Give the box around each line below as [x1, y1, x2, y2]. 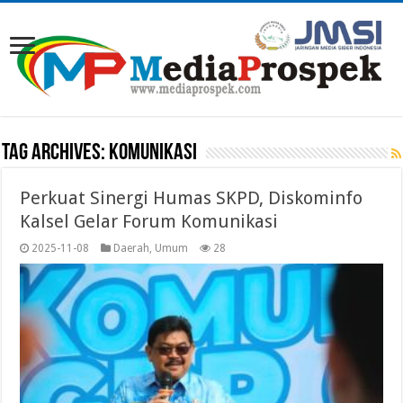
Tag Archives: [2, 140, 110, 166]
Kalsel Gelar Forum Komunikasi [20, 210, 279, 232]
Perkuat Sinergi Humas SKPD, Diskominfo [20, 186, 363, 209]
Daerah [113, 241, 150, 255]
